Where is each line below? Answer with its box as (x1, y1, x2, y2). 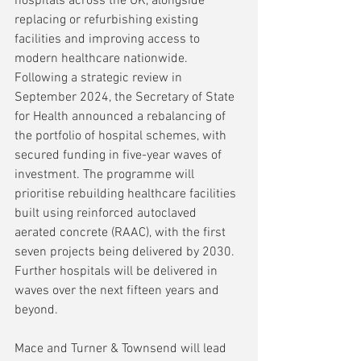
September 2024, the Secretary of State (15, 89, 238, 106)
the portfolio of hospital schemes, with (15, 127, 230, 144)
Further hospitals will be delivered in (15, 263, 221, 280)
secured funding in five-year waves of (15, 147, 225, 164)
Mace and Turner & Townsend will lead (15, 340, 230, 357)
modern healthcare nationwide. (15, 50, 191, 67)
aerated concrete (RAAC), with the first (15, 224, 229, 241)
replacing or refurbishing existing (15, 11, 201, 28)
